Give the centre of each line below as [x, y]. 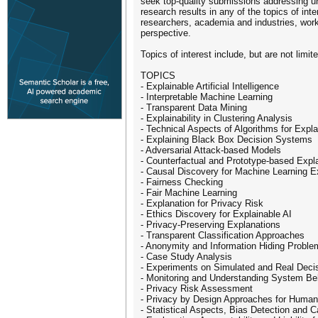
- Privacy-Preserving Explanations [210, 225]
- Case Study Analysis [186, 257]
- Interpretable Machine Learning [207, 97]
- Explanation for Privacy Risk [202, 203]
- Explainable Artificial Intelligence [210, 86]
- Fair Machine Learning [189, 193]
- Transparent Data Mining [194, 108]
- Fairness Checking [182, 182]
